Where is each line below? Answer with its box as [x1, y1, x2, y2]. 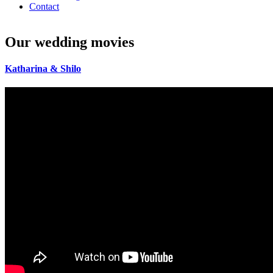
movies [91, 34, 134, 50]
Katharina [5, 63, 48, 74]
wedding [35, 34, 87, 50]
